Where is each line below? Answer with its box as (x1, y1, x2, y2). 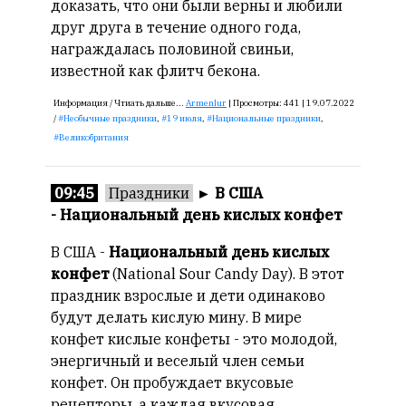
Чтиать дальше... (114, 97, 186, 109)
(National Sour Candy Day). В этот (109, 265, 344, 283)
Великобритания (59, 131, 129, 143)
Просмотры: (233, 97, 284, 109)
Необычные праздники (63, 112, 157, 124)
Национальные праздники (212, 112, 321, 124)
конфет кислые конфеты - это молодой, (51, 330, 337, 348)
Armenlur (186, 97, 227, 109)
